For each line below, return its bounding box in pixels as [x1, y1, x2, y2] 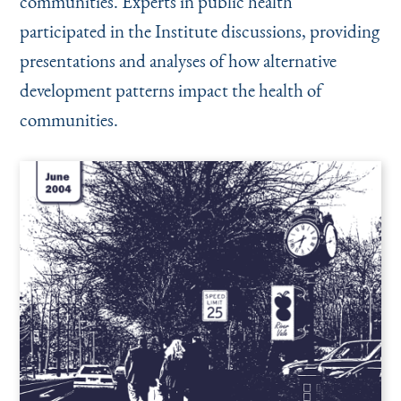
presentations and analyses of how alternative [19, 48, 337, 73]
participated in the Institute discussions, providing [19, 19, 380, 44]
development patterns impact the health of [19, 78, 322, 103]
